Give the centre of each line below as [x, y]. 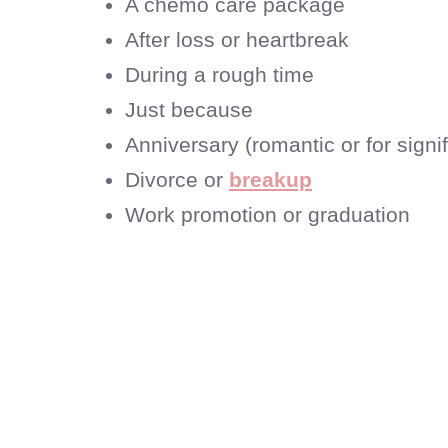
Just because [189, 110]
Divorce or [177, 180]
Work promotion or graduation [267, 215]
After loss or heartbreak [237, 40]
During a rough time [219, 75]
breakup [270, 180]
